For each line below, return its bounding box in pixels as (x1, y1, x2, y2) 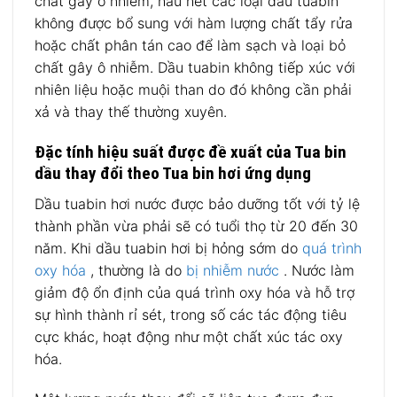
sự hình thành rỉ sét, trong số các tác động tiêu (35, 305, 346, 323)
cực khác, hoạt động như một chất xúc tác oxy (35, 327, 343, 346)
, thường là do (86, 261, 186, 279)
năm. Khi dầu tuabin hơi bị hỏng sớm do (35, 238, 302, 257)
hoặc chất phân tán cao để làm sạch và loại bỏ (35, 36, 346, 55)
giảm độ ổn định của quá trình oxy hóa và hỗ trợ (35, 283, 354, 301)
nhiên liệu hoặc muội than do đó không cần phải (35, 81, 352, 99)
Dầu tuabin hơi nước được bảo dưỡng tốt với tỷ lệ (35, 194, 360, 213)
